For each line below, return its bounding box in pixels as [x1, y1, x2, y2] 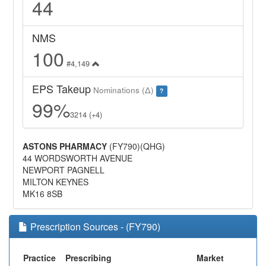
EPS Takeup [32, 81, 91, 97]
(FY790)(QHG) [107, 140, 166, 153]
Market [197, 252, 224, 264]
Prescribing [65, 252, 112, 264]
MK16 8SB [23, 188, 63, 200]
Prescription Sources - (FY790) [28, 220, 160, 234]
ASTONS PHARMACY [23, 140, 107, 153]
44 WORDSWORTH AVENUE [23, 152, 133, 164]
